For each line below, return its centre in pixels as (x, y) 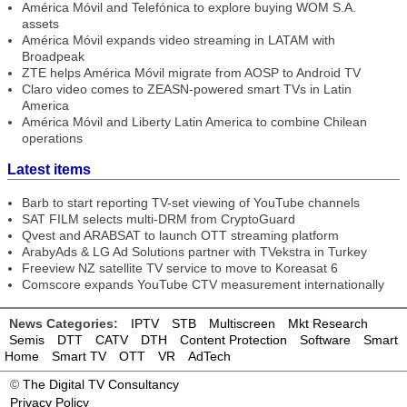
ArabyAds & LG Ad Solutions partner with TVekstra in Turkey (194, 252)
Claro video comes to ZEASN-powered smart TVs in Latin (187, 89)
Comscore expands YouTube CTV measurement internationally (203, 284)
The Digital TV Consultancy (101, 384)
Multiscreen (242, 323)
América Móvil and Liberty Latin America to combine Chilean (194, 122)
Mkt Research (328, 323)
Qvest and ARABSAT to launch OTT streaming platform (180, 235)
